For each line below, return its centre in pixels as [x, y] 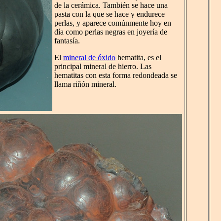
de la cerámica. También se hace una [111, 5]
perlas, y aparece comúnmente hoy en [113, 23]
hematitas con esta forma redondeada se [116, 75]
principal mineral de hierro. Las [103, 67]
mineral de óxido [89, 58]
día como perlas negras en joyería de [111, 32]
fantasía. [67, 41]
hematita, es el [138, 58]
